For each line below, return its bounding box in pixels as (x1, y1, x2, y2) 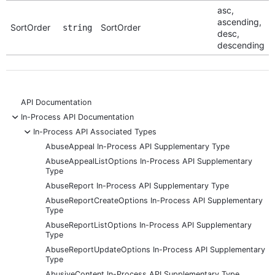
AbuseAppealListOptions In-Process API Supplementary (45, 156, 252, 166)
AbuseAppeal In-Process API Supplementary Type (45, 141, 230, 151)
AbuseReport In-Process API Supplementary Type (45, 180, 229, 190)
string (62, 22, 92, 33)
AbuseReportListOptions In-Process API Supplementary (45, 220, 252, 230)
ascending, (217, 16, 261, 27)
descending (217, 39, 265, 50)
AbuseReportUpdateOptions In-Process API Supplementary (45, 244, 265, 254)
